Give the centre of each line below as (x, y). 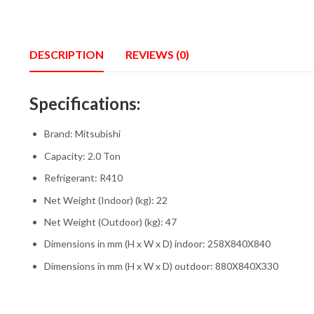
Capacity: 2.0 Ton (82, 156)
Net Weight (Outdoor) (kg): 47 (110, 222)
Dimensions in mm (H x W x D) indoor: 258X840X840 (157, 244)
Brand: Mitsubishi (82, 134)
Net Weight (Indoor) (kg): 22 (105, 200)
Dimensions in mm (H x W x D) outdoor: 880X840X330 (161, 266)
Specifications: (84, 103)
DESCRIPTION (66, 54)
